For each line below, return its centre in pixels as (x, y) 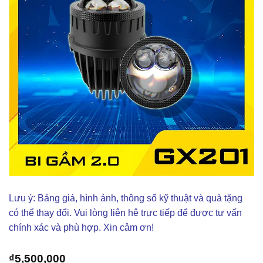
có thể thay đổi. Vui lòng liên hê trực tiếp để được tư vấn (125, 213)
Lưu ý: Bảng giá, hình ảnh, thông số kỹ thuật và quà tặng (126, 198)
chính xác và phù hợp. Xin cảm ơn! (81, 227)
